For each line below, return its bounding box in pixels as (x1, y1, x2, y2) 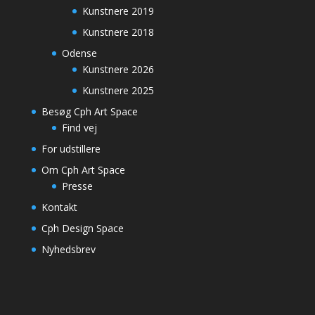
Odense (61, 46, 97, 60)
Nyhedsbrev (41, 243, 96, 257)
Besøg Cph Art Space (41, 105, 138, 119)
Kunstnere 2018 (82, 25, 154, 39)
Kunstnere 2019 (82, 4, 154, 18)
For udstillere (41, 142, 101, 156)
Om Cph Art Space (41, 163, 125, 177)
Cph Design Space (41, 221, 124, 236)
